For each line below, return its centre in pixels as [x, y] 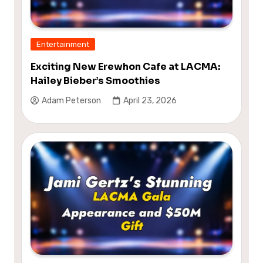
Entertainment [63, 44]
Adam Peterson [71, 101]
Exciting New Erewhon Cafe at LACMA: [125, 66]
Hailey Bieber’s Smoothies [95, 80]
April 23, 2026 [150, 101]
